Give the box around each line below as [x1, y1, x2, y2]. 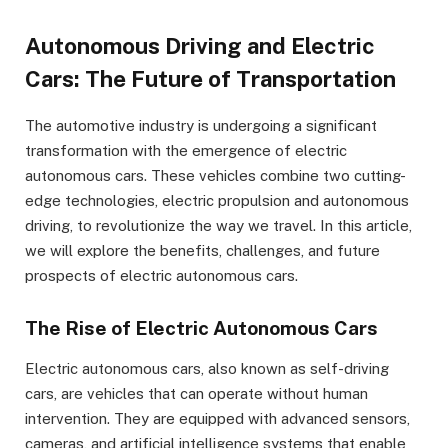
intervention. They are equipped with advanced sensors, [25, 410, 410, 428]
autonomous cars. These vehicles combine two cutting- [25, 166, 406, 184]
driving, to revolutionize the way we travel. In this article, [25, 216, 412, 234]
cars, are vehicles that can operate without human [25, 385, 368, 403]
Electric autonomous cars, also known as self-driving [25, 360, 389, 378]
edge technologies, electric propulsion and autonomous [25, 191, 409, 209]
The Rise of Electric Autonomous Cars [25, 316, 378, 339]
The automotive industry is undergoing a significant [25, 116, 377, 134]
